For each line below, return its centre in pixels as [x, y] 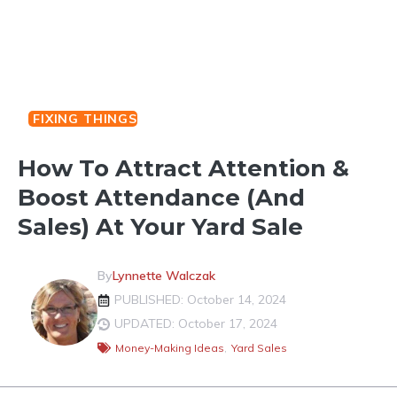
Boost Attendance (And [161, 198]
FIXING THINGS [85, 119]
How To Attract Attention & [183, 168]
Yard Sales [259, 348]
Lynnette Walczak [164, 276]
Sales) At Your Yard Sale [160, 227]
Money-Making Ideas [170, 348]
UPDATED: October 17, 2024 [196, 323]
